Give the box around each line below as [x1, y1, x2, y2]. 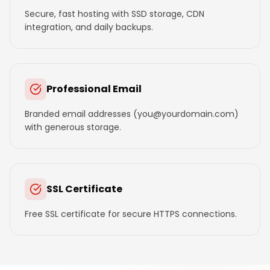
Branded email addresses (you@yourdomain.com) [25, 108, 239, 120]
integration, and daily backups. [25, 21, 153, 33]
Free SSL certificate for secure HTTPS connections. [25, 208, 237, 220]
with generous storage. [25, 121, 121, 133]
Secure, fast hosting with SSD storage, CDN [25, 8, 204, 20]
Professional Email [46, 82, 142, 96]
